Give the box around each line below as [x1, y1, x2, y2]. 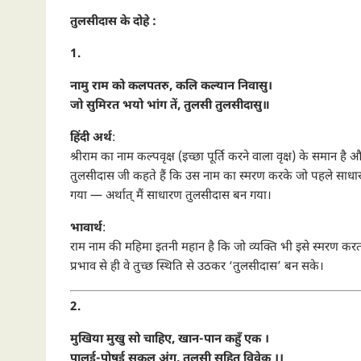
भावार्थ [70, 221, 102, 236]
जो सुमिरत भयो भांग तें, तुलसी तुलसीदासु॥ [70, 98, 270, 114]
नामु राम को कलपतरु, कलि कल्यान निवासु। [70, 79, 272, 94]
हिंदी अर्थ [70, 131, 112, 146]
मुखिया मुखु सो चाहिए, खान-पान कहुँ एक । [70, 331, 269, 347]
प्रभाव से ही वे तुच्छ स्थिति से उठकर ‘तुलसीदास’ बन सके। [70, 259, 324, 275]
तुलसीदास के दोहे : [70, 15, 156, 30]
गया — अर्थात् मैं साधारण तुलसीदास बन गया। [70, 189, 272, 204]
